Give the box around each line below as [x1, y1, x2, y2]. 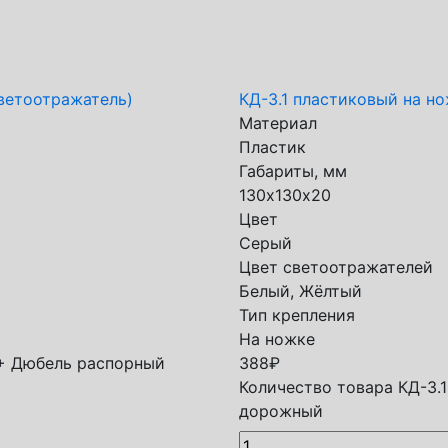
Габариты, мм [239, 161, 347, 181]
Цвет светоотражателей [239, 257, 433, 277]
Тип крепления [239, 305, 355, 325]
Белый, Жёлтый [239, 281, 362, 301]
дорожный [239, 401, 323, 421]
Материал [239, 113, 317, 133]
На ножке [239, 329, 315, 349]
